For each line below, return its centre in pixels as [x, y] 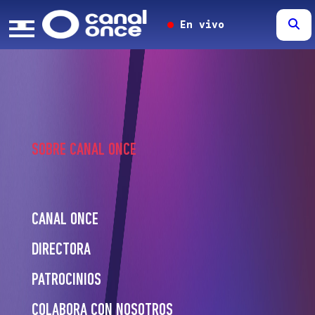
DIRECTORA [61, 250]
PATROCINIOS [66, 281]
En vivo [199, 25]
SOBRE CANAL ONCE [84, 150]
